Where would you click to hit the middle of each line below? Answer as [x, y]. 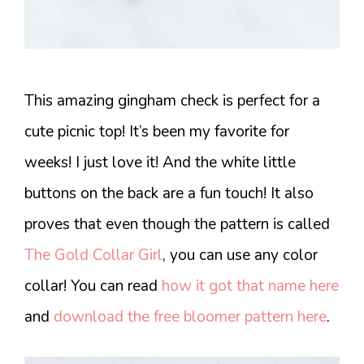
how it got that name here [250, 286]
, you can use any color [240, 255]
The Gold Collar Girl [93, 255]
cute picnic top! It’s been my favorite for [157, 131]
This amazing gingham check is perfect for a [172, 100]
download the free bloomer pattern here [190, 316]
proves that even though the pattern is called [177, 224]
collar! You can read [93, 286]
